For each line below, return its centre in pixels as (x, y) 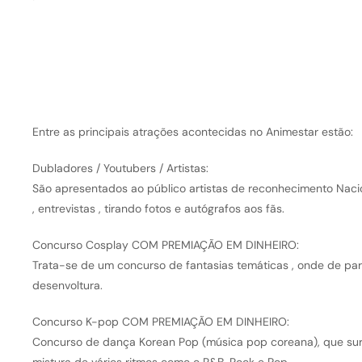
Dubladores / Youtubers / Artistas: (120, 168)
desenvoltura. (67, 286)
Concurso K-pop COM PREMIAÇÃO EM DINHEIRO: (160, 322)
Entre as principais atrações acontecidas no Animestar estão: (192, 132)
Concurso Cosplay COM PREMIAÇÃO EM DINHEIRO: (165, 245)
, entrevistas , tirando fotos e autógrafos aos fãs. (158, 209)
